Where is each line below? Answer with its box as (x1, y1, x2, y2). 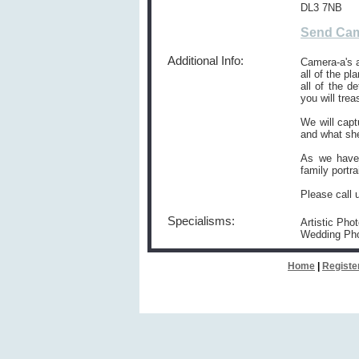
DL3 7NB (301, 2, 342, 14)
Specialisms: (167, 215, 235, 228)
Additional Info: (167, 54, 244, 67)
